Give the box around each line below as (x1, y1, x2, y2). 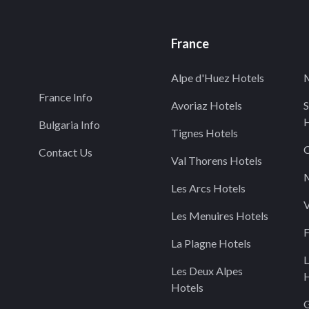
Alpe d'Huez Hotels (171, 71, 264, 84)
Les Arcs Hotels (171, 181, 246, 195)
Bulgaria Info (39, 118, 100, 131)
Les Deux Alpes (171, 264, 243, 277)
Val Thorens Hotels (171, 154, 262, 167)
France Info (39, 90, 92, 103)
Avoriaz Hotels (171, 99, 242, 112)
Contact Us (39, 146, 92, 159)
